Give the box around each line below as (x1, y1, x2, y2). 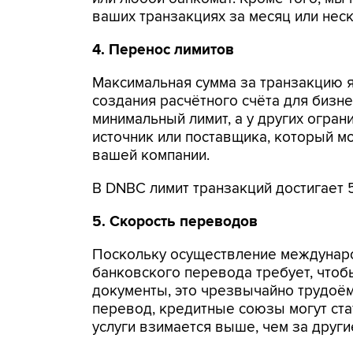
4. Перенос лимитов (92, 41, 234, 59)
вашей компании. (92, 147, 210, 165)
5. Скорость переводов (92, 213, 258, 231)
